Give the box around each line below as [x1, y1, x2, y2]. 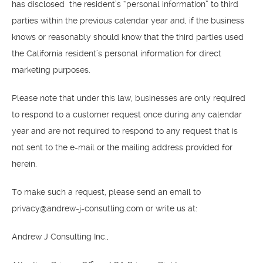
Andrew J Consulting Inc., [12, 232, 109, 241]
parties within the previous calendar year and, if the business [12, 16, 244, 25]
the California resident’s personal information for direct [12, 49, 221, 58]
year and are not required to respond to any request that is [12, 126, 238, 136]
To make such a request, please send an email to [12, 187, 201, 197]
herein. [12, 159, 37, 168]
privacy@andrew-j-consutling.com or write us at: [12, 204, 197, 213]
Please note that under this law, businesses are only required [12, 93, 245, 103]
